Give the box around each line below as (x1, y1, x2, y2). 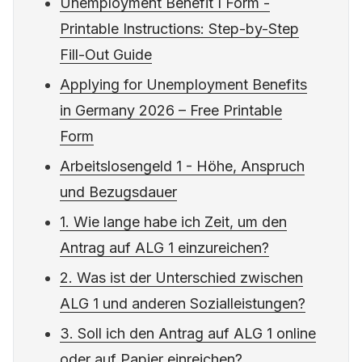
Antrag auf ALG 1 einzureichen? (60, 239, 270, 257)
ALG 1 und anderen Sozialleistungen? (60, 295, 306, 313)
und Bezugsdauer (60, 183, 178, 201)
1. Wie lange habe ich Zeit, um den (60, 213, 288, 231)
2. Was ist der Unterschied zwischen (60, 269, 304, 287)
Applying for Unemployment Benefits (60, 76, 308, 94)
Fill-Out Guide (60, 46, 153, 64)
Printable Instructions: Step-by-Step (60, 20, 300, 38)
